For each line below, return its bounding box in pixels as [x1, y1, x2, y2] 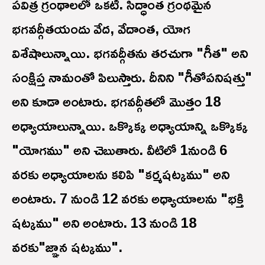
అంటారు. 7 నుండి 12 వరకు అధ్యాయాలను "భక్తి [12, 184, 244, 212]
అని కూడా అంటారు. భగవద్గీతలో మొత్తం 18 [12, 87, 221, 115]
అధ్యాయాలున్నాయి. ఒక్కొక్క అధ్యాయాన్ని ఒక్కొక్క [12, 111, 248, 139]
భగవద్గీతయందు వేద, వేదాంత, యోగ [12, 14, 190, 42]
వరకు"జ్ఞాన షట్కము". [12, 232, 126, 260]
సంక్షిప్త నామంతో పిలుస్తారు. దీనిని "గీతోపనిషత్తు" [12, 63, 252, 91]
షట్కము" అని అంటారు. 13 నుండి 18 [12, 208, 196, 236]
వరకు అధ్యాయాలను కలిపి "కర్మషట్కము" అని [12, 160, 230, 188]
